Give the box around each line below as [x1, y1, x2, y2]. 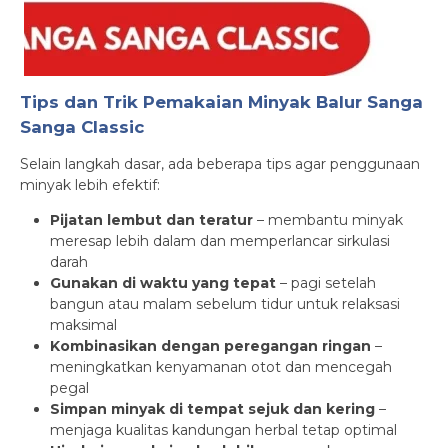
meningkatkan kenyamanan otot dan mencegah [50, 358, 392, 376]
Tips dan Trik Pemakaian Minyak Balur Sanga [20, 92, 423, 112]
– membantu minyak [253, 211, 403, 229]
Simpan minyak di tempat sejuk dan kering [50, 400, 375, 418]
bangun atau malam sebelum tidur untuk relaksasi [50, 295, 400, 313]
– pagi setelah [276, 274, 376, 292]
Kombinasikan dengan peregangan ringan [50, 337, 371, 355]
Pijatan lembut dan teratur [50, 211, 253, 229]
